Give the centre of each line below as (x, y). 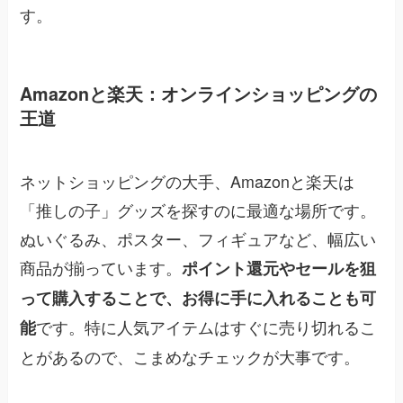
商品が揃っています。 (101, 267)
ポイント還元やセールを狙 (279, 268)
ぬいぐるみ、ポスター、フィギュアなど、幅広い (198, 238)
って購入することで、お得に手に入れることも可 (198, 297)
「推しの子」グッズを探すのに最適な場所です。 (198, 209)
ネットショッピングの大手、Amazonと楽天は (188, 180)
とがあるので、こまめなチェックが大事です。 (190, 356)
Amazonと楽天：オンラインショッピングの (199, 94)
